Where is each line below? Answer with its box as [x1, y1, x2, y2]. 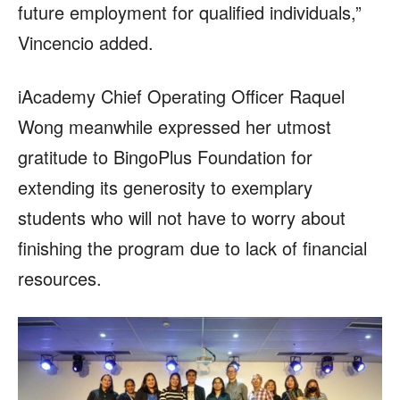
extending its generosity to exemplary [18, 174, 312, 201]
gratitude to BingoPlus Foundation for [18, 144, 312, 171]
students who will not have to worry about [18, 204, 346, 231]
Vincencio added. [18, 29, 154, 56]
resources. [18, 265, 102, 292]
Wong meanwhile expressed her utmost [18, 113, 331, 140]
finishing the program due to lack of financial [18, 235, 367, 262]
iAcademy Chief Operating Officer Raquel [18, 83, 345, 110]
